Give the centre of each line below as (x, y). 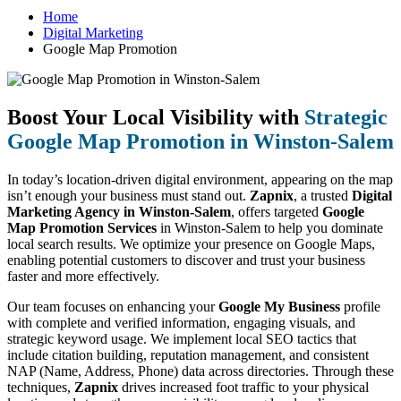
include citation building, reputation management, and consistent (188, 354)
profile (360, 306)
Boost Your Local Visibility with (156, 117)
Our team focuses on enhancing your (113, 306)
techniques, (41, 387)
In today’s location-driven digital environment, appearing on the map (200, 179)
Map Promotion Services (82, 227)
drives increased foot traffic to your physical (243, 387)
